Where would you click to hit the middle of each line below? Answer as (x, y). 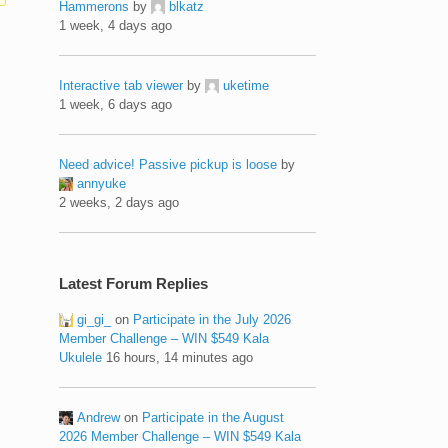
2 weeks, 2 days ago (119, 202)
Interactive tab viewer (121, 85)
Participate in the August (213, 417)
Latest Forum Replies (134, 283)
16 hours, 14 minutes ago (180, 357)
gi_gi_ (94, 319)
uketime (246, 85)
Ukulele (81, 357)
